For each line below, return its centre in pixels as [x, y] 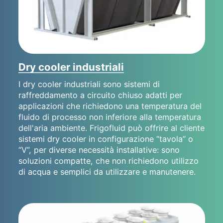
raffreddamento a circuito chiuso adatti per [100, 95]
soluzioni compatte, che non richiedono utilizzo [108, 161]
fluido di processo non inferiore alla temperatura [110, 117]
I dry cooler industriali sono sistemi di [89, 84]
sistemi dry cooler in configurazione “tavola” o [106, 139]
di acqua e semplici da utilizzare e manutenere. [107, 172]
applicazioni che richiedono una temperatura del [110, 106]
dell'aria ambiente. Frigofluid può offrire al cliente [111, 128]
